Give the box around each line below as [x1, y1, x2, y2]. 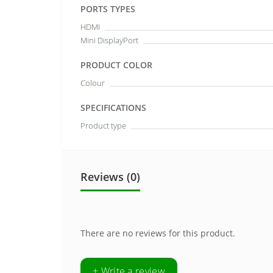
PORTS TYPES [80, 3, 135, 15]
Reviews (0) [80, 169, 140, 184]
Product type [80, 120, 126, 131]
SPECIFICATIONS [80, 102, 146, 113]
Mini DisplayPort [80, 35, 138, 46]
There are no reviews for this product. [80, 227, 235, 239]
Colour [80, 77, 105, 88]
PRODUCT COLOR [80, 59, 152, 71]
